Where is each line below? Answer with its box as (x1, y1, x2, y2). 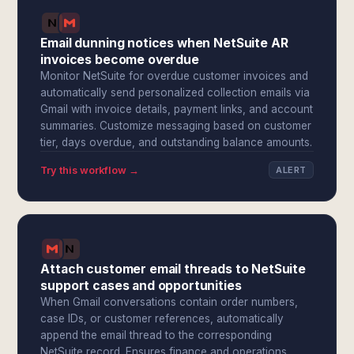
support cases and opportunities (40, 278, 242, 293)
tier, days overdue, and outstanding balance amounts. (40, 136, 313, 149)
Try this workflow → (40, 164, 140, 176)
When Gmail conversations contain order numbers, (40, 296, 299, 308)
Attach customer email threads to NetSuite (40, 262, 306, 277)
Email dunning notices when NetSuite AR (40, 36, 288, 51)
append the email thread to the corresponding (40, 329, 273, 341)
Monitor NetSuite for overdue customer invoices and (40, 70, 309, 82)
